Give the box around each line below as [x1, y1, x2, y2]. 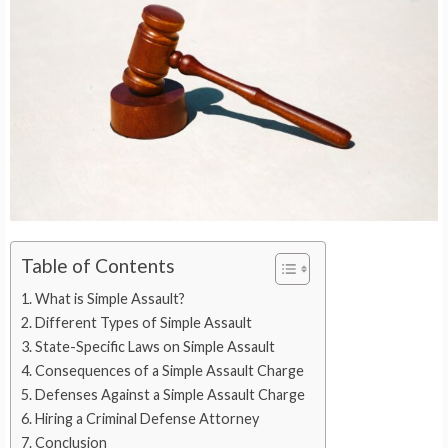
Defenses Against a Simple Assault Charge [34, 385, 305, 403]
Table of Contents [21, 254, 175, 278]
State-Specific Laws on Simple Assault [34, 337, 275, 355]
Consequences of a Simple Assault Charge [34, 361, 304, 379]
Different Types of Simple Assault [34, 313, 252, 331]
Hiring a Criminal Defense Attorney [34, 409, 259, 427]
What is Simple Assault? [34, 289, 185, 307]
